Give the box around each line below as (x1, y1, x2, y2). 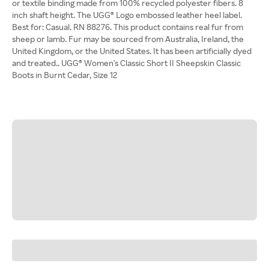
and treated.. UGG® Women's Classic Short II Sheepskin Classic (12, 58, 241, 68)
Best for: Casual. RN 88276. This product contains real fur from (12, 22, 243, 32)
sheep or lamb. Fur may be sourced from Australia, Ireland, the (12, 34, 244, 44)
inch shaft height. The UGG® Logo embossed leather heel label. (12, 10, 242, 20)
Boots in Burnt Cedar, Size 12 (12, 70, 118, 80)
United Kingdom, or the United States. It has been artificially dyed (12, 46, 252, 56)
